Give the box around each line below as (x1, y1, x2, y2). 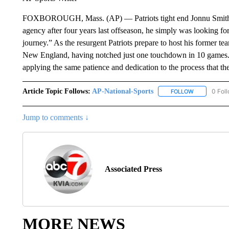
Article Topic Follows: (22, 87, 90, 95)
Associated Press (104, 164, 162, 173)
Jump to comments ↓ (22, 112, 89, 122)
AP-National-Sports (91, 87, 153, 95)
